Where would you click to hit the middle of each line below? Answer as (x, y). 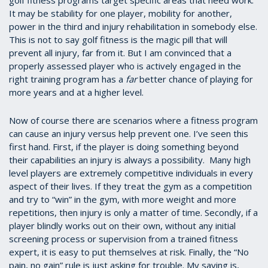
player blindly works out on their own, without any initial (122, 225)
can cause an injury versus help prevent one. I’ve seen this (129, 133)
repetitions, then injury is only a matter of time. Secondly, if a (133, 212)
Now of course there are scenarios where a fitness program (133, 120)
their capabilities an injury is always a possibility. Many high (130, 159)
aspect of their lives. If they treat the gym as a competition (130, 186)
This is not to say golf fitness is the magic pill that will (118, 39)
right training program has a (67, 79)
